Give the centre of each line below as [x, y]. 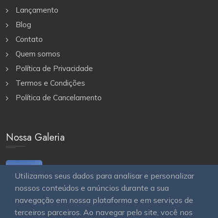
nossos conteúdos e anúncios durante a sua [92, 188]
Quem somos [38, 54]
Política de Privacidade [54, 68]
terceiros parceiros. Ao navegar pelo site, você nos [104, 212]
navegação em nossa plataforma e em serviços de [104, 200]
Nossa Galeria [35, 137]
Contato [29, 39]
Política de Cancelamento [59, 97]
